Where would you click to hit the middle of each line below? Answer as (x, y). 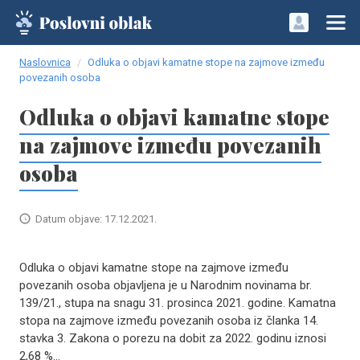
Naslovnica (45, 62)
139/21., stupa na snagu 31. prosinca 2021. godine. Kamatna (178, 303)
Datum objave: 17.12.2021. (96, 219)
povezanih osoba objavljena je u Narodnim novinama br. (166, 285)
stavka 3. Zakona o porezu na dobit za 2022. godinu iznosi (173, 338)
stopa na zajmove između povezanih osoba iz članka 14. (169, 321)
